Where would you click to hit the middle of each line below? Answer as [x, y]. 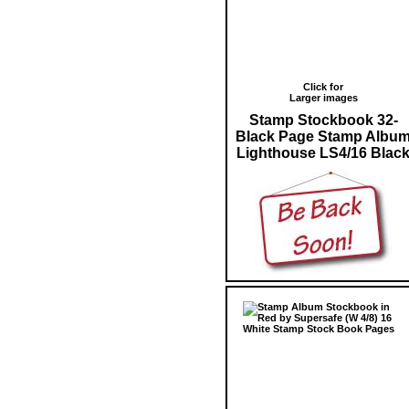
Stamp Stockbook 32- [323, 120]
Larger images [323, 97]
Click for [323, 86]
